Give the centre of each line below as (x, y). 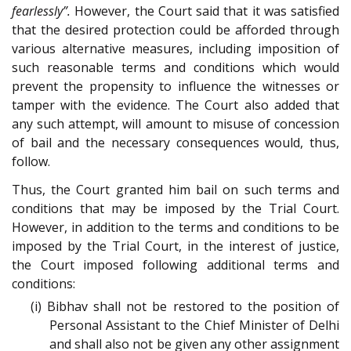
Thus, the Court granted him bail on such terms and (175, 190)
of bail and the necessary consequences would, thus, (175, 142)
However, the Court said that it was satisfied (205, 11)
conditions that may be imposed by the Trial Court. (175, 209)
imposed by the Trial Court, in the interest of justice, (175, 246)
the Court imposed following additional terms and (175, 265)
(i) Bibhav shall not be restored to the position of (185, 307)
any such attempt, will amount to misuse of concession (175, 123)
